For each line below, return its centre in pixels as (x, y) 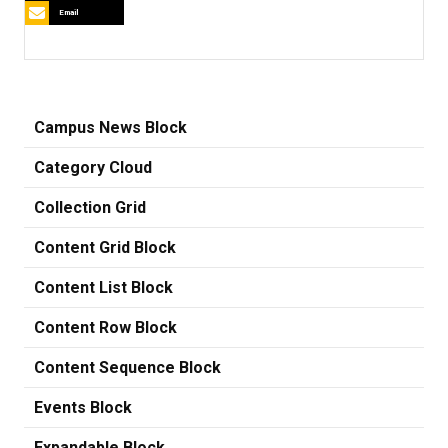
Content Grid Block (105, 247)
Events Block (83, 407)
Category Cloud (93, 167)
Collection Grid (90, 207)
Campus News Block (110, 127)
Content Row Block (105, 327)
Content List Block (103, 287)
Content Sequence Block (127, 367)
